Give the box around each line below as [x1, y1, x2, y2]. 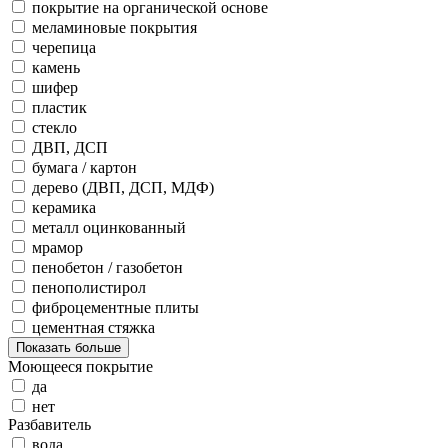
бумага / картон [32, 159, 137, 177]
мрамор [32, 239, 83, 257]
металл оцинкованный [32, 219, 186, 237]
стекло [32, 119, 77, 137]
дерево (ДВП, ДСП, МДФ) [32, 179, 214, 197]
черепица [32, 39, 96, 57]
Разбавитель [8, 416, 91, 434]
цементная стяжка [32, 319, 155, 337]
